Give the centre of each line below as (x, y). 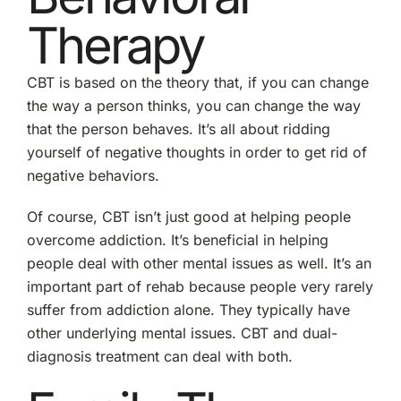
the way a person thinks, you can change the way (193, 105)
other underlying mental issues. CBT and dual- (182, 333)
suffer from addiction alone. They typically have (188, 309)
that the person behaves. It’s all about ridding (178, 128)
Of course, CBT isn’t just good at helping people (188, 216)
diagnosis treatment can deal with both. (159, 356)
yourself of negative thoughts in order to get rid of (196, 152)
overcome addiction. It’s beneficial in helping (177, 239)
